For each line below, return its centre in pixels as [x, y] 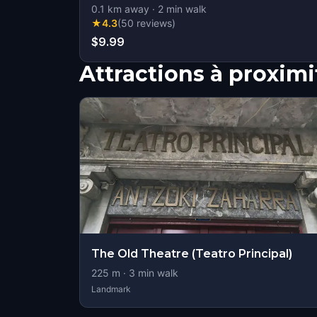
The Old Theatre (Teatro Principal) [192, 254]
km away [127, 9]
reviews [154, 23]
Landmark [111, 289]
